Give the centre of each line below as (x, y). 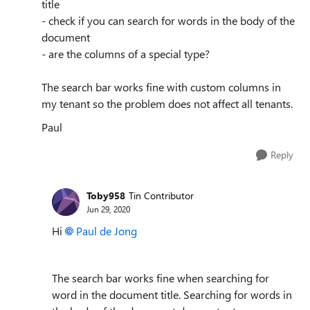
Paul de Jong (107, 230)
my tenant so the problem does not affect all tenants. (167, 103)
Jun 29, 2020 (108, 209)
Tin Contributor (161, 195)
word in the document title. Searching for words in (172, 294)
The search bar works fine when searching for (161, 277)
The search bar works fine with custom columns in (161, 86)
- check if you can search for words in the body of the (168, 20)
